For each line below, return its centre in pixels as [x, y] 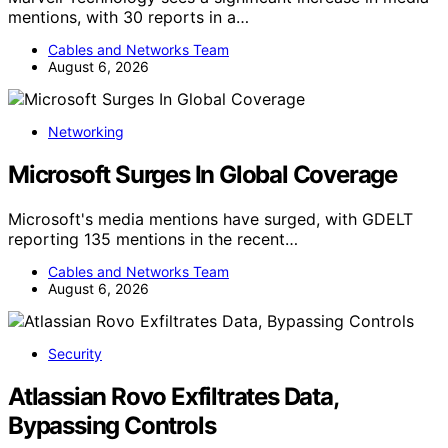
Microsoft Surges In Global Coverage [202, 174]
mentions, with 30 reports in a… [128, 17]
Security [75, 353]
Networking [86, 132]
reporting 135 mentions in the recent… [153, 238]
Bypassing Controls [112, 425]
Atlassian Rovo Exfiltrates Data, [173, 396]
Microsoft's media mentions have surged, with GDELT [210, 218]
